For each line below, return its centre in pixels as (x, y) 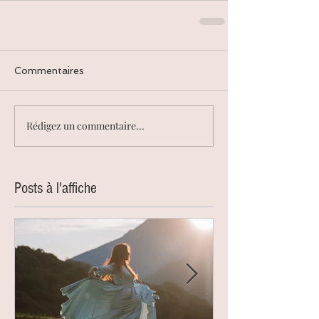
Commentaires (49, 70)
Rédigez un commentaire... (85, 126)
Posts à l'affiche (56, 188)
